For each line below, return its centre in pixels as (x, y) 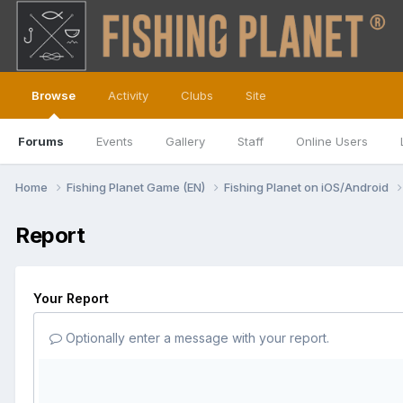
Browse (54, 95)
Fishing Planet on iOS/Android (308, 187)
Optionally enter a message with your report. (196, 337)
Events (115, 141)
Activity (128, 95)
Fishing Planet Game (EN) (137, 187)
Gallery (185, 141)
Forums (41, 141)
